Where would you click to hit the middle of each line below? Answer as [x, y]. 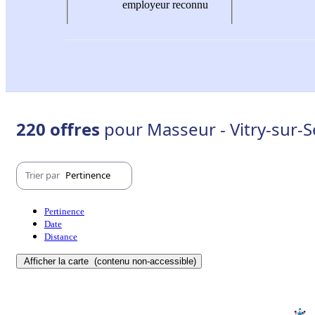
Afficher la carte [58, 261]
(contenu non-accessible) [144, 261]
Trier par [44, 175]
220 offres [60, 129]
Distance [61, 236]
